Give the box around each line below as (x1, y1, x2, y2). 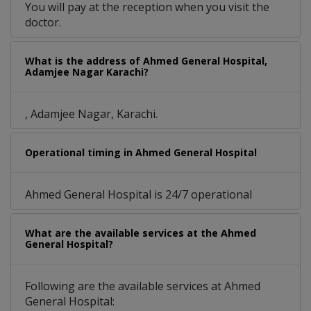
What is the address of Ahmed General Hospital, (25, 54, 267, 68)
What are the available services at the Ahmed (25, 226, 256, 240)
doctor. (25, 15, 61, 31)
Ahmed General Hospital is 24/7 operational (25, 187, 252, 203)
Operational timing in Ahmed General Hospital (25, 146, 257, 160)
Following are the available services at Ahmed (25, 278, 260, 294)
